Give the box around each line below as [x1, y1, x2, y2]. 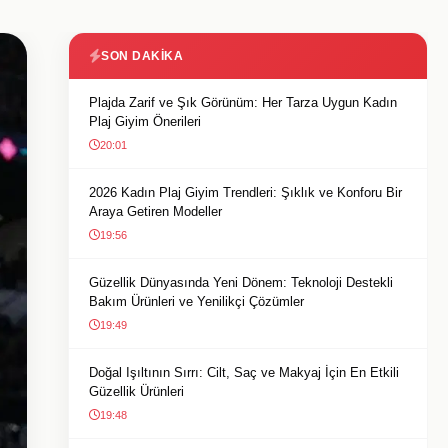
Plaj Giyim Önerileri [89, 114, 201, 129]
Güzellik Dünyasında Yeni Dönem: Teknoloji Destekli [89, 275, 393, 290]
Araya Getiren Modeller [89, 204, 222, 219]
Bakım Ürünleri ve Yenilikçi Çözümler [89, 294, 304, 309]
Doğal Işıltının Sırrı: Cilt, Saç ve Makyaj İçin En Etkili [89, 365, 399, 380]
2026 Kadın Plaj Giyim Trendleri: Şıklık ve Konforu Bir [89, 185, 402, 200]
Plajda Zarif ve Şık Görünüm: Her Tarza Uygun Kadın [89, 95, 397, 110]
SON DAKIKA [101, 49, 183, 63]
